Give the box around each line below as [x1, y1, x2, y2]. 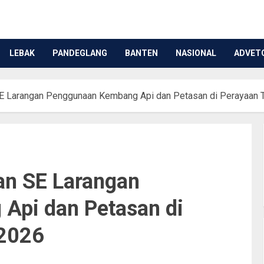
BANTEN [125, 48, 158, 58]
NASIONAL [176, 48, 216, 58]
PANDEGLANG [52, 48, 107, 58]
